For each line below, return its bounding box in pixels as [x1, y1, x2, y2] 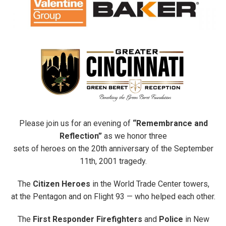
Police [158, 214, 183, 224]
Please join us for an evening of [19, 119, 133, 129]
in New [183, 214, 209, 224]
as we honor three [102, 131, 167, 141]
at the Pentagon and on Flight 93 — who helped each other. [11, 192, 215, 202]
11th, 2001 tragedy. [80, 156, 147, 166]
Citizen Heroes [32, 179, 90, 189]
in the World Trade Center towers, [90, 179, 209, 189]
